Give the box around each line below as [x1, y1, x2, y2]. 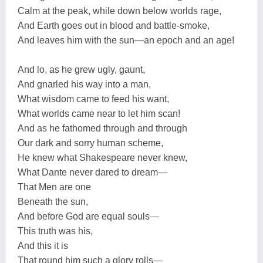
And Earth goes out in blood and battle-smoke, [18, 20, 210, 31]
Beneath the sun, [18, 196, 88, 207]
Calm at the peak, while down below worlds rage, [18, 5, 221, 16]
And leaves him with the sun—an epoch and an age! [18, 35, 234, 45]
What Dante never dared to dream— [18, 167, 167, 177]
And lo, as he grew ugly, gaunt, [18, 64, 145, 75]
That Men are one [18, 181, 91, 192]
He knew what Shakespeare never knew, [18, 152, 187, 163]
